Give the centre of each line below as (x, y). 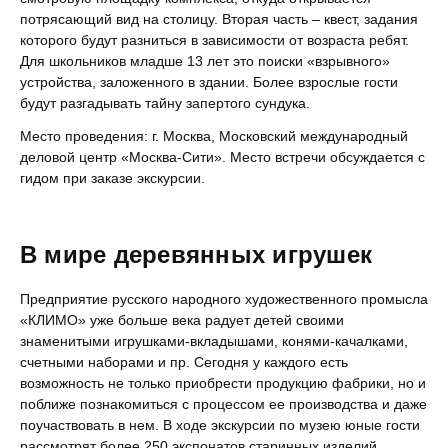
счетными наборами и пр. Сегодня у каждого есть (184, 362)
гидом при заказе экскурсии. (112, 178)
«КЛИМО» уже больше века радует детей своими (182, 320)
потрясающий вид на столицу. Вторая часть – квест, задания (219, 19)
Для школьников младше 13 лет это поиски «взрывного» (205, 61)
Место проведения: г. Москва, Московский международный (214, 136)
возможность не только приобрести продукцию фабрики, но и (223, 383)
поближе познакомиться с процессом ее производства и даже (223, 404)
